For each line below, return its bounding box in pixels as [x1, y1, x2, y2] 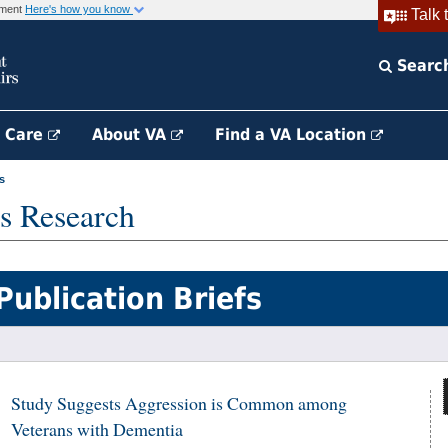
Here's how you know [25, 3, 133, 15]
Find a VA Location [215, 125, 371, 144]
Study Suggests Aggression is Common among [11, 391, 347, 415]
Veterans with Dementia [11, 417, 183, 441]
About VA [92, 125, 171, 144]
